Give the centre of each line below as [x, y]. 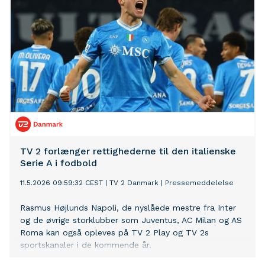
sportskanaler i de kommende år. [86, 245]
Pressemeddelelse [199, 183]
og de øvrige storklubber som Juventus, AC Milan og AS [131, 220]
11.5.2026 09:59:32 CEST [62, 183]
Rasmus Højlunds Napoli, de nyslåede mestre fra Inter [128, 208]
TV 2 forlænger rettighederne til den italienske [128, 151]
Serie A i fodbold [59, 163]
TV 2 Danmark [134, 183]
